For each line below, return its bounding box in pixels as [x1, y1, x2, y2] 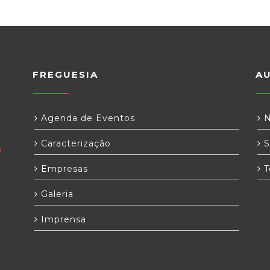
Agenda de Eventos [38, 113, 135, 124]
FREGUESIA [33, 69, 98, 80]
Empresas [38, 163, 88, 174]
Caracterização [38, 138, 111, 149]
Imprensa [38, 214, 86, 225]
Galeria [38, 189, 74, 199]
